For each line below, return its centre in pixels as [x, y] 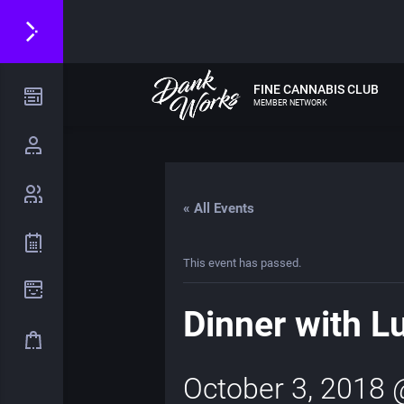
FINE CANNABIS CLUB [316, 89]
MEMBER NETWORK [290, 102]
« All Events [219, 208]
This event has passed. [242, 263]
